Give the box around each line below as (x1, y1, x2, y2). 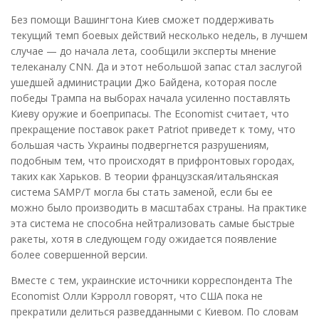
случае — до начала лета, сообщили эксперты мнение (11, 44, 276, 58)
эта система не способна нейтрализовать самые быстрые (11, 216, 295, 231)
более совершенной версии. (11, 248, 150, 262)
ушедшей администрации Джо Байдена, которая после (11, 75, 277, 90)
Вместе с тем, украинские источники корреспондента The (11, 273, 293, 288)
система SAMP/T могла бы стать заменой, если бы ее (11, 185, 273, 199)
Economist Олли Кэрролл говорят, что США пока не (11, 289, 263, 303)
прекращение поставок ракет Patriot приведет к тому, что (11, 122, 296, 137)
